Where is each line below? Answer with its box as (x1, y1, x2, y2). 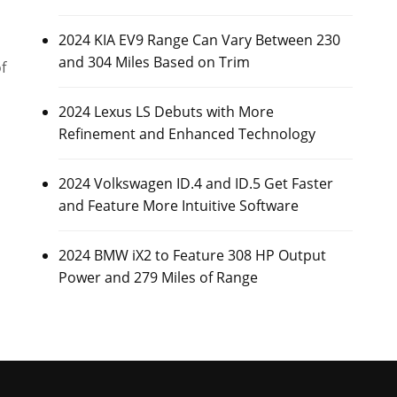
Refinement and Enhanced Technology (58, 124, 315, 144)
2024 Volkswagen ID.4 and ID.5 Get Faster (58, 174, 333, 193)
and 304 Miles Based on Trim (58, 52, 250, 72)
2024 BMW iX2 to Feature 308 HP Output (58, 245, 326, 265)
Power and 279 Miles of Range (58, 268, 258, 287)
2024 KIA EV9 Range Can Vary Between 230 (58, 30, 340, 50)
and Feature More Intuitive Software (58, 196, 299, 215)
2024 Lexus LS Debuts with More (58, 102, 274, 121)
